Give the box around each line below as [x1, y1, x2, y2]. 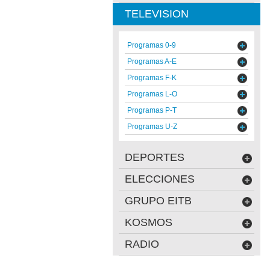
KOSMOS [125, 216, 172, 228]
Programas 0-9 [127, 41, 176, 49]
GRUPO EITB [125, 195, 192, 207]
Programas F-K [127, 74, 177, 82]
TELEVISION [125, 8, 189, 20]
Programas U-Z [127, 122, 177, 131]
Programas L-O [127, 90, 177, 98]
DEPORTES [125, 151, 184, 163]
